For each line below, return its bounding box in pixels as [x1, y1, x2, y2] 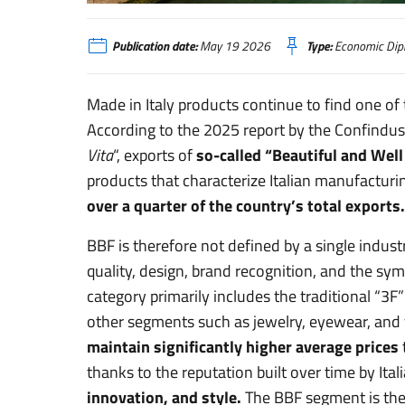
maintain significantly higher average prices [87, 334, 399, 359]
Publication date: [112, 36, 197, 55]
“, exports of [113, 142, 196, 167]
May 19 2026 [197, 36, 270, 55]
